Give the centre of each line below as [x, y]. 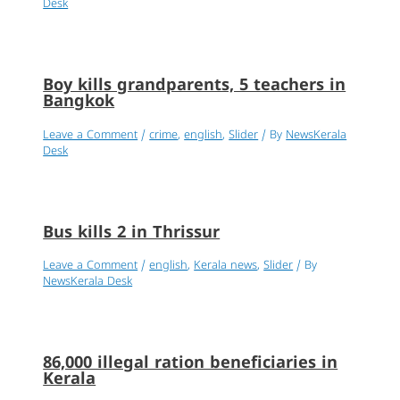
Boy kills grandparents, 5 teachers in [195, 87]
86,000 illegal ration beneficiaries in [191, 363]
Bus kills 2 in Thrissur [132, 233]
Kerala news [226, 266]
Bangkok [79, 103]
